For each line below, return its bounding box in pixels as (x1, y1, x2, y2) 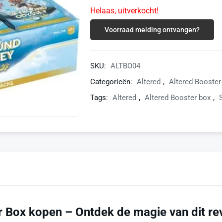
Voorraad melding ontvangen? (104, 26, 200, 34)
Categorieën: (90, 77, 134, 86)
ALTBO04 (110, 61, 140, 70)
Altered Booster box (144, 93, 211, 102)
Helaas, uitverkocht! (90, 6, 159, 15)
